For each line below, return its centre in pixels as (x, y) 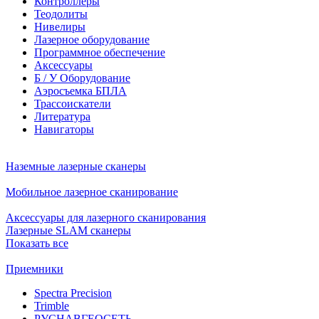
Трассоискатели (73, 103)
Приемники (35, 268)
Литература (62, 116)
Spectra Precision (73, 293)
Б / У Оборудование (82, 78)
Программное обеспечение (100, 52)
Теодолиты (61, 14)
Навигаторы (64, 129)
